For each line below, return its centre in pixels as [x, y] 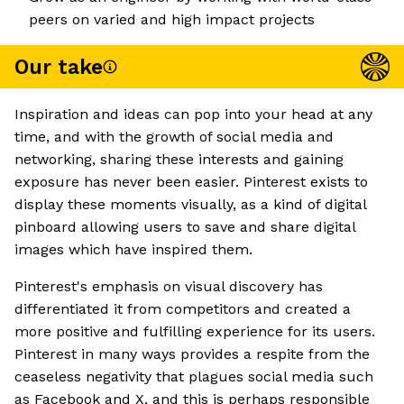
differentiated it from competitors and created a [183, 309]
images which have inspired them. [133, 250]
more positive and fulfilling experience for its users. [195, 332]
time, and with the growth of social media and [174, 137]
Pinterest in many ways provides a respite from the [192, 354]
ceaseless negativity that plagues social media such [194, 377]
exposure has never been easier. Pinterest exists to [191, 182]
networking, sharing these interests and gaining [179, 160]
